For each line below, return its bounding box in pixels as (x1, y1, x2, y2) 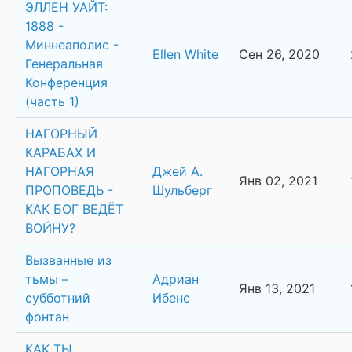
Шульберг (152, 182, 212, 199)
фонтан (25, 309, 69, 325)
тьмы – (25, 271, 68, 288)
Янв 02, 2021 (239, 173, 317, 189)
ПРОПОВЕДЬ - (25, 182, 113, 199)
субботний (25, 290, 90, 306)
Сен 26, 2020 (239, 46, 320, 63)
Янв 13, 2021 (239, 280, 315, 297)
